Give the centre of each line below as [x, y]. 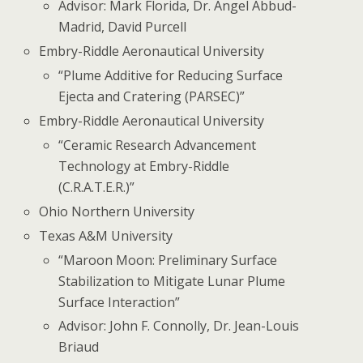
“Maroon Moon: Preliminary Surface [168, 260]
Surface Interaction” [120, 302]
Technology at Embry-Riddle [144, 166]
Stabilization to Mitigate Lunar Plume [172, 281]
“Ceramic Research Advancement [158, 145]
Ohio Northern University [117, 211]
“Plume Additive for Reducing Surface [171, 75]
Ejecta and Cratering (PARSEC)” [152, 96]
